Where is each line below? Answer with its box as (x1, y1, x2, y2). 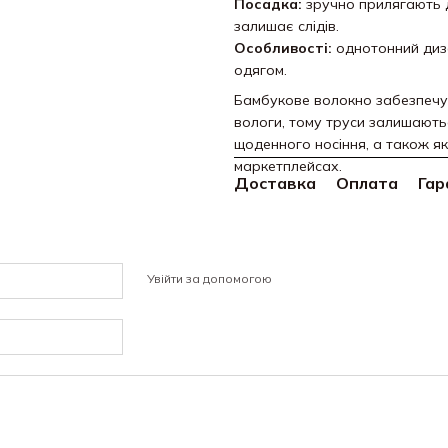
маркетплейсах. (234, 157, 342, 176)
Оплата (336, 173, 398, 194)
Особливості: (234, 38, 332, 57)
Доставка (234, 173, 316, 194)
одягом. (234, 60, 287, 79)
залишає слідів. (234, 16, 339, 35)
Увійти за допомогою (146, 270, 272, 286)
